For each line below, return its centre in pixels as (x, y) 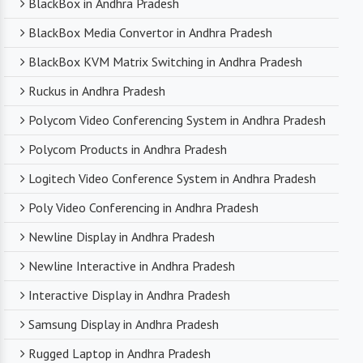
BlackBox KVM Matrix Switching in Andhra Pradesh (165, 62)
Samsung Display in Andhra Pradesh (124, 325)
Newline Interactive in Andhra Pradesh (132, 266)
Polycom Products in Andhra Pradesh (128, 149)
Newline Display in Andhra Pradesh (122, 237)
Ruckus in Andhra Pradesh (97, 91)
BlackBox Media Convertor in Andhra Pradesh (150, 33)
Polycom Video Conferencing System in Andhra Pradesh (177, 120)
